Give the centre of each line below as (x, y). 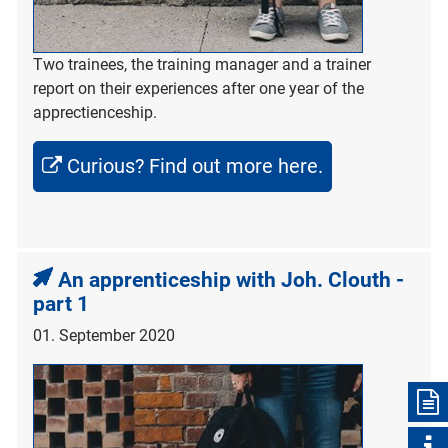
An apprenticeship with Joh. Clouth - (231, 279)
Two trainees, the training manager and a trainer (202, 64)
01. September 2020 (104, 335)
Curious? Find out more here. (195, 165)
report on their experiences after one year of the (198, 88)
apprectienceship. (95, 112)
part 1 (61, 303)
